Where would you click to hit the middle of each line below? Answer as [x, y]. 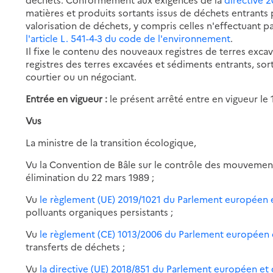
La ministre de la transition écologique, [111, 142]
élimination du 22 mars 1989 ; [90, 177]
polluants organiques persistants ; [100, 211]
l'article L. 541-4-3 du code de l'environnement [128, 38]
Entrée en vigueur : [67, 98]
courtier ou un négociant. [81, 76]
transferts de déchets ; [76, 246]
